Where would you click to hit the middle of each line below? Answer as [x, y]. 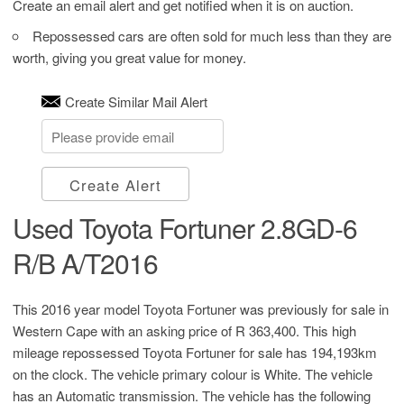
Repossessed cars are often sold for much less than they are [212, 36]
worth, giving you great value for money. [129, 57]
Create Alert [115, 185]
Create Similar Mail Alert [136, 101]
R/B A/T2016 [85, 263]
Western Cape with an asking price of [124, 331]
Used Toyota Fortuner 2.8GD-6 [185, 228]
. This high [326, 331]
